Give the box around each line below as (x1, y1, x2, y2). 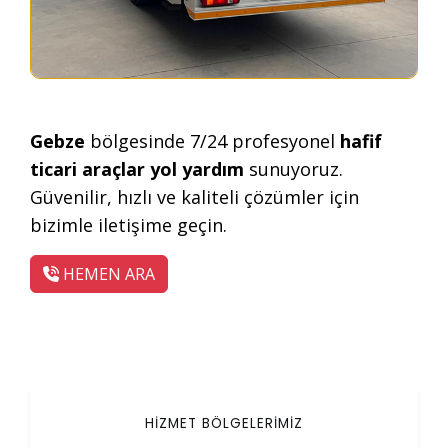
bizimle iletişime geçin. (30, 213, 227, 238)
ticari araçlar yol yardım (30, 157, 244, 182)
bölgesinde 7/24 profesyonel (85, 129, 340, 154)
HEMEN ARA (59, 263, 155, 286)
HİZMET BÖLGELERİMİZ (145, 414, 303, 434)
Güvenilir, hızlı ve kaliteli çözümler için (30, 185, 359, 210)
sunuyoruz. (244, 157, 343, 182)
